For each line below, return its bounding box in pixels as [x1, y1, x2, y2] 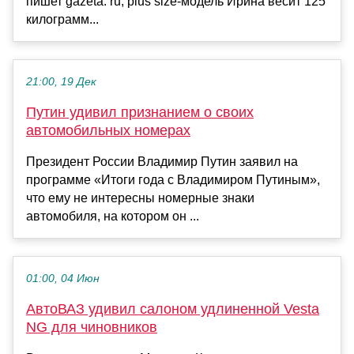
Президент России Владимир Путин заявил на [26, 155, 298, 169]
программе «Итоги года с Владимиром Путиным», [26, 173, 320, 187]
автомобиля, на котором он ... [26, 209, 199, 224]
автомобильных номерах [26, 122, 190, 139]
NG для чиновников [26, 319, 157, 336]
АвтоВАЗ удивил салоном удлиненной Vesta [26, 301, 319, 318]
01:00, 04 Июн [26, 273, 100, 285]
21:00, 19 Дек [26, 76, 96, 88]
